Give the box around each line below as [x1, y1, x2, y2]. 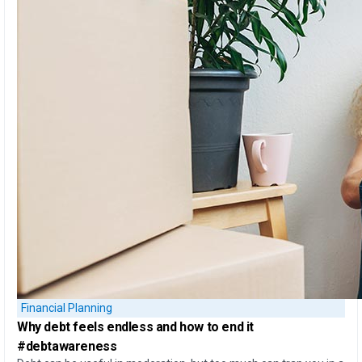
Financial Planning [21, 301, 112, 315]
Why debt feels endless [17, 318, 154, 335]
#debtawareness [17, 338, 117, 354]
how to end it [179, 318, 255, 335]
